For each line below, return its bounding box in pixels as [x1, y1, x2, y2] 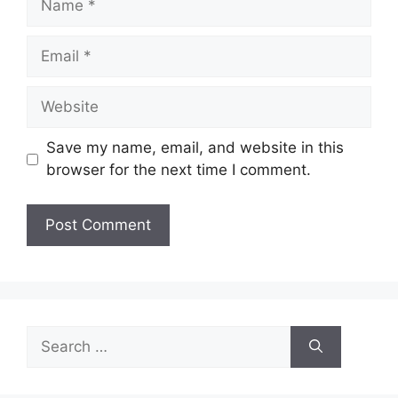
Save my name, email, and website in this [45, 139, 344, 157]
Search [26, 326, 76, 345]
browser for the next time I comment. [45, 161, 311, 179]
